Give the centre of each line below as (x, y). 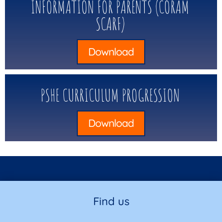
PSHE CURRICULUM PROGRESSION (110, 95)
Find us (111, 201)
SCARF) (110, 23)
